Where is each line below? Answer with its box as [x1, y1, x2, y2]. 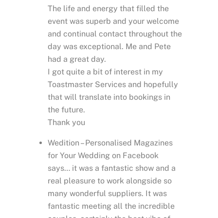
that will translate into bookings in [48, 92, 170, 102]
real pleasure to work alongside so [48, 176, 172, 186]
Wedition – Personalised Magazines [48, 138, 173, 148]
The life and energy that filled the [48, 4, 169, 14]
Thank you [48, 118, 85, 127]
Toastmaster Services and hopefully [48, 80, 178, 90]
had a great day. [48, 54, 106, 64]
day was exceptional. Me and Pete [48, 42, 171, 52]
